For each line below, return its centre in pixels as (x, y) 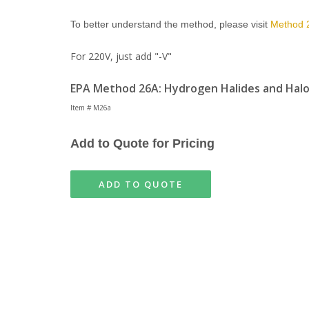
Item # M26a (92, 108)
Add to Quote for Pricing (144, 143)
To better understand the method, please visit (170, 24)
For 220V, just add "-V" (121, 56)
